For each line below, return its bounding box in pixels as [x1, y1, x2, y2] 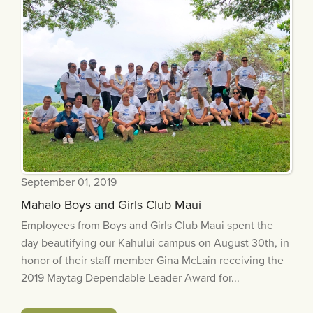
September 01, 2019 [21, 175, 117, 190]
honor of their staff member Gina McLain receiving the [21, 254, 284, 268]
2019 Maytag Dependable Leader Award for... [21, 271, 240, 286]
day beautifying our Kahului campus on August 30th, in [21, 236, 289, 251]
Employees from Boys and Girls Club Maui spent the [21, 219, 273, 233]
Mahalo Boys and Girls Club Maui [21, 197, 201, 213]
